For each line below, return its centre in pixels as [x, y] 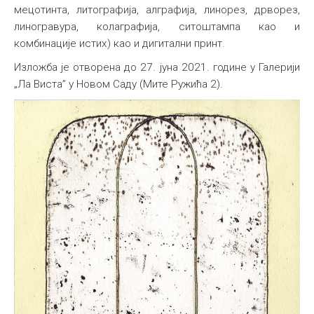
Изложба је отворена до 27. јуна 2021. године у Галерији [157, 67]
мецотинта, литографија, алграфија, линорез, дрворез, [157, 10]
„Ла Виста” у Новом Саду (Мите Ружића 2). [118, 84]
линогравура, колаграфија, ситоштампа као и [157, 27]
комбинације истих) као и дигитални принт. [120, 43]
